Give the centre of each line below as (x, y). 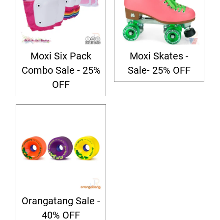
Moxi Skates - (159, 56)
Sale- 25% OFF (159, 70)
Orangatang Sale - (61, 201)
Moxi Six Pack (61, 56)
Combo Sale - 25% (61, 70)
